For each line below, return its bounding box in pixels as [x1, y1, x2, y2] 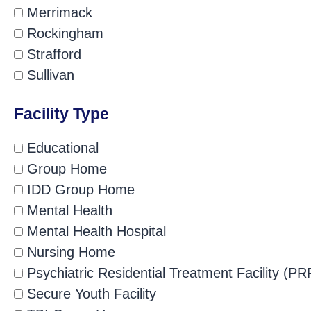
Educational [23, 140, 99, 155]
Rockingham [23, 26, 103, 42]
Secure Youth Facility [23, 285, 156, 301]
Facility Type [14, 104, 109, 123]
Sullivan [23, 67, 74, 83]
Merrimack [23, 5, 92, 21]
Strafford [23, 47, 81, 62]
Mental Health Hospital [23, 223, 166, 239]
